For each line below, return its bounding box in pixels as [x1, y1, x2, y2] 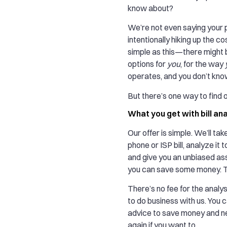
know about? [128, 3, 173, 13]
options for [128, 59, 167, 69]
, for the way [180, 59, 225, 69]
